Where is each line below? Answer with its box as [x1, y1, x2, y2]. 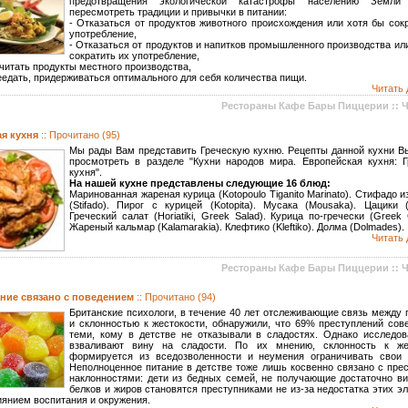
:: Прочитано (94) [137, 291, 216, 302]
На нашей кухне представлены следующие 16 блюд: [69, 178, 331, 189]
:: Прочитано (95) [41, 129, 120, 140]
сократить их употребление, [69, 50, 199, 61]
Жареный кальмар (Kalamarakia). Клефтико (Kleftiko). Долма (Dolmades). [69, 221, 404, 232]
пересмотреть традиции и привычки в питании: [69, 6, 287, 17]
